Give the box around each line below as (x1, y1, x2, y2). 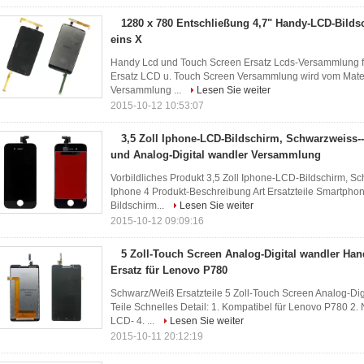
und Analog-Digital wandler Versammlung (110, 149, 321, 161)
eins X (110, 33, 142, 45)
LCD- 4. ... (110, 315, 157, 327)
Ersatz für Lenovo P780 (110, 264, 227, 276)
